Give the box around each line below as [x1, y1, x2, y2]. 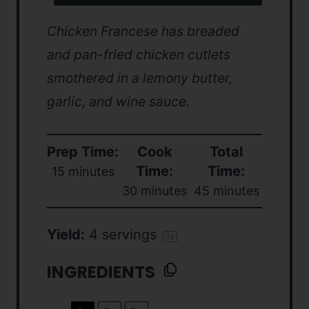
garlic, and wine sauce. [47, 93, 190, 110]
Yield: [47, 226, 85, 243]
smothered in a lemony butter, [47, 70, 232, 87]
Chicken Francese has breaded [47, 23, 239, 40]
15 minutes [51, 164, 114, 179]
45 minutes [193, 183, 259, 199]
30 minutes [122, 183, 187, 199]
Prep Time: [47, 143, 119, 161]
